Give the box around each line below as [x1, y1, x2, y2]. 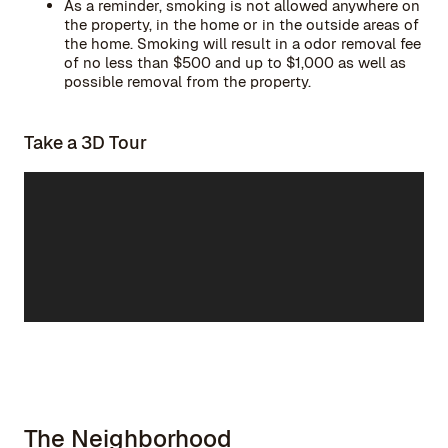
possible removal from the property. [64, 72, 311, 91]
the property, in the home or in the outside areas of [64, 15, 419, 34]
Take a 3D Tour [24, 131, 147, 154]
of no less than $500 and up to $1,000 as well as [64, 53, 406, 72]
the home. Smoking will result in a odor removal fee [64, 34, 421, 53]
